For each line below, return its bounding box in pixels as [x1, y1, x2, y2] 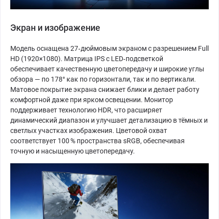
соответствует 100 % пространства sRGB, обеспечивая [10, 137, 185, 145]
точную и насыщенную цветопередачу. [10, 147, 135, 155]
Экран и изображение [10, 22, 100, 33]
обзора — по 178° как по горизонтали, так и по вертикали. [10, 75, 196, 84]
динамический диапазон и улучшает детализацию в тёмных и [10, 116, 208, 125]
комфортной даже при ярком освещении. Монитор [10, 96, 173, 104]
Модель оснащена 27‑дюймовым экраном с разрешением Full [10, 44, 209, 53]
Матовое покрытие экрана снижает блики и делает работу [10, 86, 199, 94]
